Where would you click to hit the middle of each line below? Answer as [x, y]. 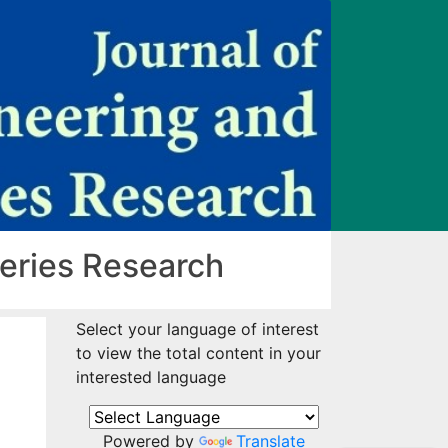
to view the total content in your [198, 353]
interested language [151, 377]
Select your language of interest [197, 329]
